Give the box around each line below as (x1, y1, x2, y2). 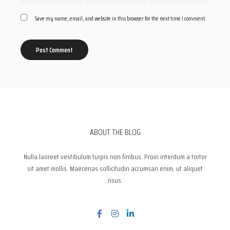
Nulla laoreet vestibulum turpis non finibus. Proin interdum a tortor (23, 151, 207, 163)
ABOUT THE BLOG (89, 126, 141, 139)
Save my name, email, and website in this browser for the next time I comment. (35, 13, 206, 24)
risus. (107, 175, 123, 186)
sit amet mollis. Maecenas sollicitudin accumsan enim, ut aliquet (27, 163, 203, 175)
